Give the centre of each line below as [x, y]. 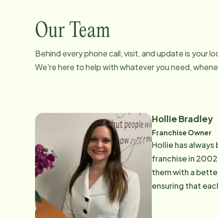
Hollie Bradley [182, 118]
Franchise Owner [182, 132]
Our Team [73, 31]
